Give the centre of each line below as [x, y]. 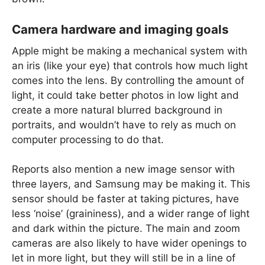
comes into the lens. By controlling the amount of [128, 80]
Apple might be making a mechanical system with [130, 51]
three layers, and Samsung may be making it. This [131, 184]
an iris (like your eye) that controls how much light [130, 65]
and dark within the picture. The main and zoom [126, 229]
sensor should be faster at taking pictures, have [125, 199]
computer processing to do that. [88, 139]
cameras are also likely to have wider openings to [129, 243]
